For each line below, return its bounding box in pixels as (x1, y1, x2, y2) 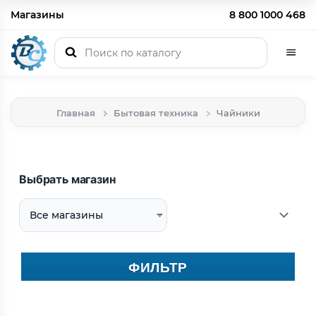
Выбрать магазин (19, 172, 116, 186)
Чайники (216, 107, 260, 119)
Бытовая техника (113, 107, 198, 119)
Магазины (11, 8, 64, 21)
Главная (56, 107, 95, 119)
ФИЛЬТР (128, 257, 188, 276)
